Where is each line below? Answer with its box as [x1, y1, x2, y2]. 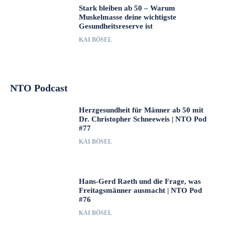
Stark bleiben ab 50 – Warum [79, 4, 176, 13]
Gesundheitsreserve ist [79, 22, 153, 31]
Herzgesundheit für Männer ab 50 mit [79, 105, 204, 114]
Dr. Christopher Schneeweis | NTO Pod [79, 115, 207, 123]
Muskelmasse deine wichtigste [79, 13, 177, 22]
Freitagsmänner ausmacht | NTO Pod [79, 186, 202, 194]
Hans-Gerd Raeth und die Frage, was [79, 177, 201, 185]
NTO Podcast [10, 82, 68, 93]
